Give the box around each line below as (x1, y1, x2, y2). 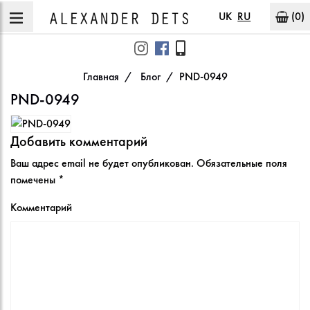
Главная (82, 69, 119, 84)
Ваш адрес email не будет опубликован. (10, 155, 194, 170)
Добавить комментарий (10, 131, 147, 150)
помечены (10, 172, 58, 187)
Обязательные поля (197, 155, 287, 170)
